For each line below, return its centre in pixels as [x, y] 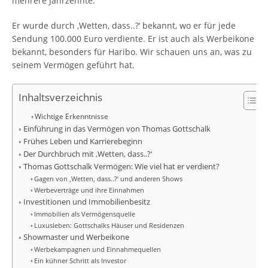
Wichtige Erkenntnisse [72, 116]
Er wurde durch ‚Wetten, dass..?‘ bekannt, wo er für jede [124, 25]
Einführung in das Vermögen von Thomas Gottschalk [117, 129]
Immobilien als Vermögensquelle [85, 214]
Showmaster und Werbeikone [76, 237]
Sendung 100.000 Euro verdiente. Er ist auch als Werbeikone [133, 39]
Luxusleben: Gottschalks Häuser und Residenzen [109, 225]
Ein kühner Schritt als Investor [80, 261]
